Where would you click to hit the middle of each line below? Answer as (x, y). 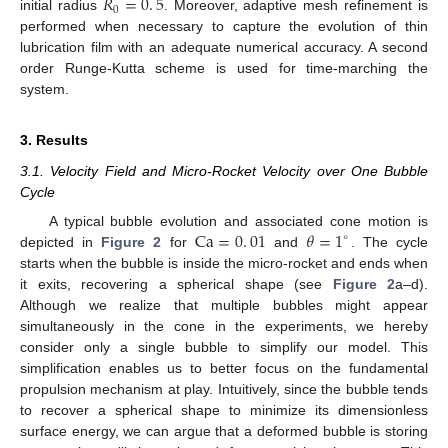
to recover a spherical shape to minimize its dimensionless (224, 409)
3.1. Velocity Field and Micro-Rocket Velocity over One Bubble (224, 171)
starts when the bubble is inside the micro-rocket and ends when (224, 262)
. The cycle (389, 241)
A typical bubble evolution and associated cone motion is (238, 220)
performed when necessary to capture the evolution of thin (224, 26)
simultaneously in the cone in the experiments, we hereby (224, 325)
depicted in (61, 241)
